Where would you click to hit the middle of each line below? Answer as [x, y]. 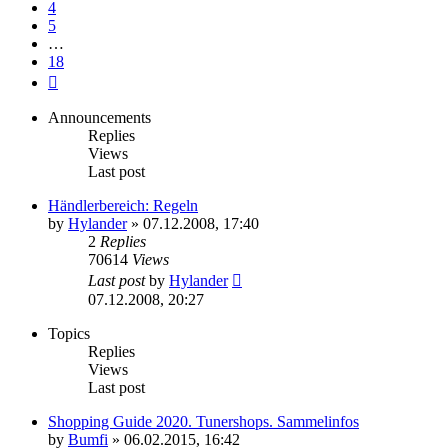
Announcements [99, 118]
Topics [69, 334]
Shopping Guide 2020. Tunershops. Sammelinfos [203, 422]
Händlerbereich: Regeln [123, 206]
